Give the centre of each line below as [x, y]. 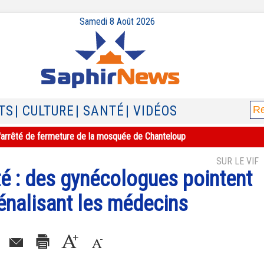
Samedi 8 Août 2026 [117, 22]
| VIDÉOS [151, 111]
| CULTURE [44, 111]
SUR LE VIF [237, 161]
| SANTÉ [100, 111]
